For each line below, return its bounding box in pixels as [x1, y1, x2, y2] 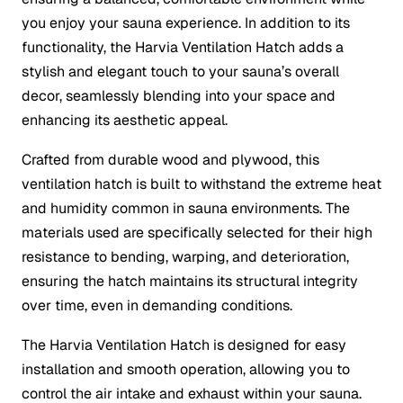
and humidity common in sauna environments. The [22, 199, 350, 219]
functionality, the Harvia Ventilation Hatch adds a [22, 38, 344, 58]
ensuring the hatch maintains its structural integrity [22, 272, 358, 291]
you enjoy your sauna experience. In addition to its [22, 13, 350, 33]
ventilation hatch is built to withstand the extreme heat [22, 175, 381, 194]
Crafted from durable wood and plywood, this [22, 150, 319, 170]
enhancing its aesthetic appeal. [22, 111, 228, 130]
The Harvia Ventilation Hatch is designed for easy [22, 336, 346, 355]
